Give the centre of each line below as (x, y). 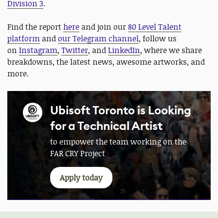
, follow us (158, 38)
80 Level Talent (155, 27)
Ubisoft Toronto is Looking (121, 110)
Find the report (35, 27)
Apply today (81, 177)
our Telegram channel (98, 38)
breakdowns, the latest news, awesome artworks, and (106, 62)
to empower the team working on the (118, 141)
